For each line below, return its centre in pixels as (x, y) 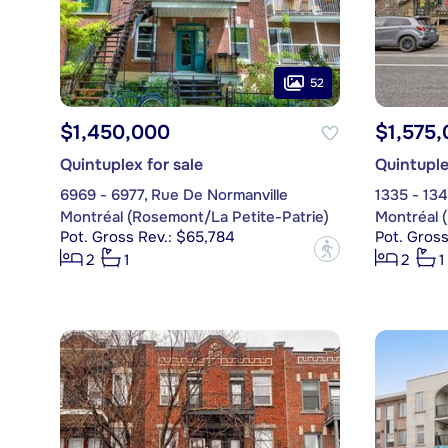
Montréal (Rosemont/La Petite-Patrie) (194, 217)
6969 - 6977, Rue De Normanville (173, 195)
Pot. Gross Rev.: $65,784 (147, 237)
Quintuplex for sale (131, 165)
